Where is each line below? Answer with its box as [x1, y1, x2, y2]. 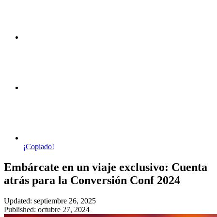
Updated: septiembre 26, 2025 [4, 196, 96, 205]
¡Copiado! [23, 142, 54, 151]
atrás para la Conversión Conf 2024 [4, 173, 180, 186]
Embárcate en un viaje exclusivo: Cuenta [4, 160, 207, 173]
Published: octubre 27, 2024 [4, 205, 90, 214]
